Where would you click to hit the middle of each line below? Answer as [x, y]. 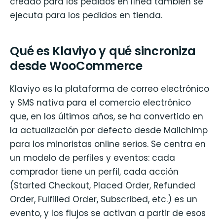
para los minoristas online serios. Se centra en [108, 144]
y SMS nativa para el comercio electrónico [100, 102]
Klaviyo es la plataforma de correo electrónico [110, 89]
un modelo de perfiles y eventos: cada [92, 158]
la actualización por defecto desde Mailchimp [109, 130]
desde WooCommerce [76, 66]
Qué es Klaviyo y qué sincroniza [103, 51]
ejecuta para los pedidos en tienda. [86, 16]
